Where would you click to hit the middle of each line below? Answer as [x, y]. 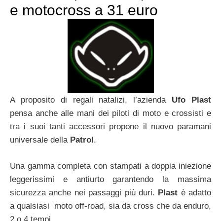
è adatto [196, 192]
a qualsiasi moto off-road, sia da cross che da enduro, [110, 206]
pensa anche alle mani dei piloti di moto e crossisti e [110, 113]
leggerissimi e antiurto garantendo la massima [110, 179]
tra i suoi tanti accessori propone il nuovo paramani [110, 127]
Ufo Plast [192, 100]
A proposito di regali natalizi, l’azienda [91, 100]
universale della [39, 140]
